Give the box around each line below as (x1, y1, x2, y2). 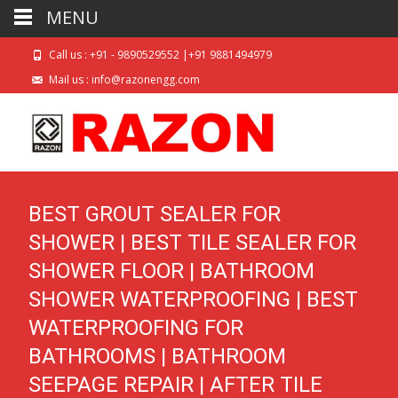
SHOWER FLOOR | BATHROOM (28, 259, 314, 283)
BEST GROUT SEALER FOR (28, 202, 281, 227)
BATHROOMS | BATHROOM (28, 344, 286, 369)
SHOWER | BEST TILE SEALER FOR (28, 230, 356, 255)
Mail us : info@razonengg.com (46, 72, 200, 87)
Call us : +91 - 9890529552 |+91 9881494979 (46, 47, 272, 62)
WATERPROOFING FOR (28, 315, 243, 340)
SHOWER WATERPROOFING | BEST (28, 287, 358, 312)
